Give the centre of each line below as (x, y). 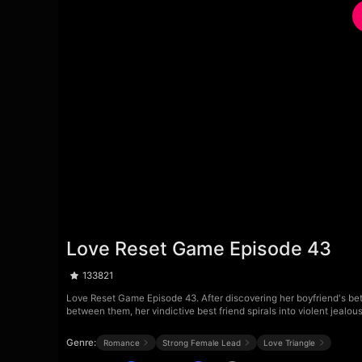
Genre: (82, 342)
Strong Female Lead (201, 342)
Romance (121, 342)
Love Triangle (290, 342)
